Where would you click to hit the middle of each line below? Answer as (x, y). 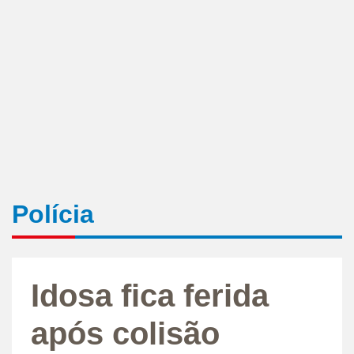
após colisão (125, 333)
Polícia (53, 214)
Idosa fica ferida (150, 295)
